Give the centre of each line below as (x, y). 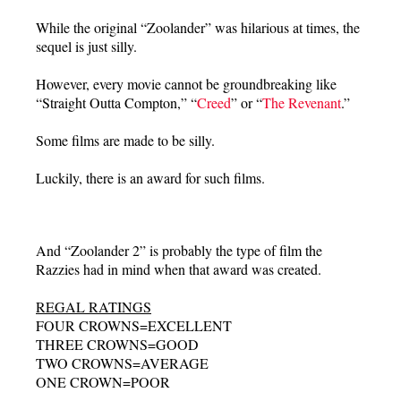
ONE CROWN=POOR (103, 381)
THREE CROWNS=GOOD (117, 344)
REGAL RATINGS (94, 306)
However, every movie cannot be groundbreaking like (186, 84)
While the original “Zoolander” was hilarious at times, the (198, 28)
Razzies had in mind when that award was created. (179, 269)
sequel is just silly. (86, 47)
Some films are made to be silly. (125, 141)
